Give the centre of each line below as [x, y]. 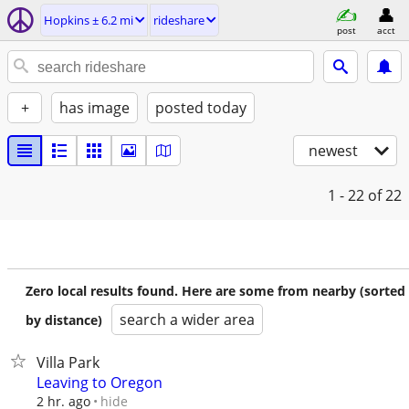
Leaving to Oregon [100, 383]
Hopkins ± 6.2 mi [89, 20]
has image [94, 108]
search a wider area [187, 320]
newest [333, 151]
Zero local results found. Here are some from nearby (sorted [215, 291]
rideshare [179, 20]
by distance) [64, 320]
